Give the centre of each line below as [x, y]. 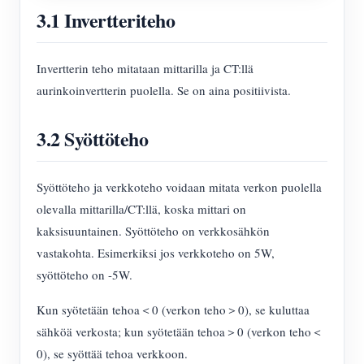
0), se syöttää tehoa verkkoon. [112, 354]
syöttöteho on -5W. [84, 275]
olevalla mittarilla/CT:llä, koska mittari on [141, 209]
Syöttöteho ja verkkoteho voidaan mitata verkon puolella [179, 187]
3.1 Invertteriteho [106, 20]
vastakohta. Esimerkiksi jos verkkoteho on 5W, [156, 253]
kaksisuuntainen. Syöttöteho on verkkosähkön [153, 231]
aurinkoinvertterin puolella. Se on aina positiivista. [164, 91]
